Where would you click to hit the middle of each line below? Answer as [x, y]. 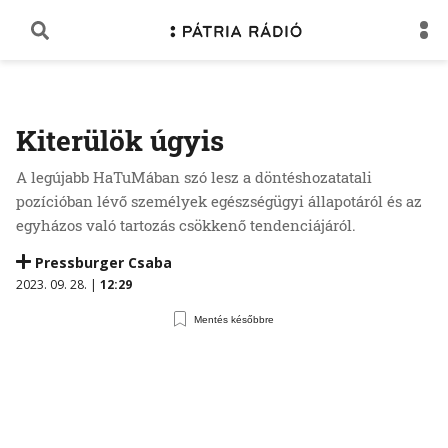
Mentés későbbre [234, 319]
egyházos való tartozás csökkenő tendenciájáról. [186, 225]
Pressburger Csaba [103, 262]
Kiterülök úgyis [120, 140]
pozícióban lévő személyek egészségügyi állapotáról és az [219, 201]
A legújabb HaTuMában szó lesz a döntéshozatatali [194, 177]
